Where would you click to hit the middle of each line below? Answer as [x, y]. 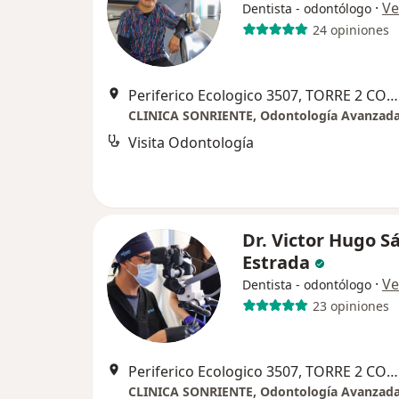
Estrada [278, 262]
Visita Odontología [191, 142]
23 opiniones [350, 305]
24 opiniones [350, 29]
